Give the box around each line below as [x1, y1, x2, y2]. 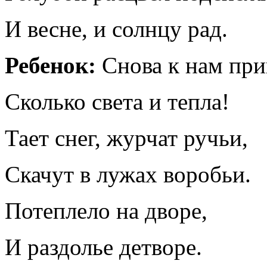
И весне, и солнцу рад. [5, 16, 228, 42]
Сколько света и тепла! [5, 89, 229, 115]
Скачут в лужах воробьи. [5, 162, 251, 188]
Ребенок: [5, 52, 96, 79]
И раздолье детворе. [5, 234, 202, 260]
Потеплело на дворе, [5, 198, 207, 224]
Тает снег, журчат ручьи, [5, 125, 248, 151]
